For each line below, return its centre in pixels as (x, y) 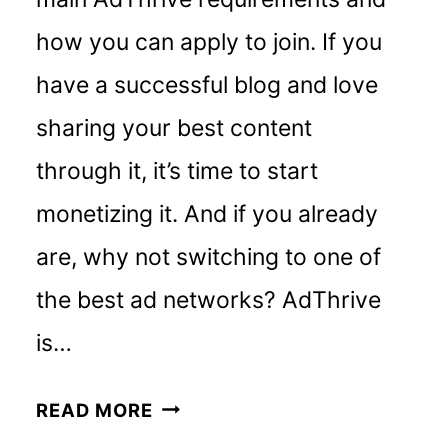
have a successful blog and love (207, 84)
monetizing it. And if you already (207, 213)
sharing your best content (174, 127)
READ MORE (94, 409)
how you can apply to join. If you (209, 41)
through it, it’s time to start (177, 170)
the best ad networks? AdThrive (209, 299)
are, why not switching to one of (209, 256)
